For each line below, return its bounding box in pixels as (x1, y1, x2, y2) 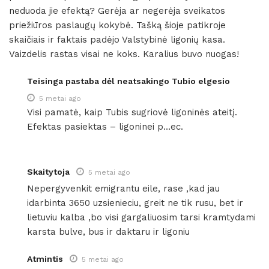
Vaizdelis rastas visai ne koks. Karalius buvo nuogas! (9, 48, 239, 59)
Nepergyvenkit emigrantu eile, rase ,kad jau (27, 183, 220, 194)
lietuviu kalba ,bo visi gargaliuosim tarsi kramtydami (27, 211, 256, 223)
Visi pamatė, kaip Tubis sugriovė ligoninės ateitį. (27, 106, 237, 118)
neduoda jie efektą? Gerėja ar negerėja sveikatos (9, 5, 225, 16)
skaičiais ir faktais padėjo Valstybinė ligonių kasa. (9, 34, 225, 45)
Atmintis (27, 253, 63, 264)
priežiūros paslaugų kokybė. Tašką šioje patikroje (9, 19, 226, 31)
